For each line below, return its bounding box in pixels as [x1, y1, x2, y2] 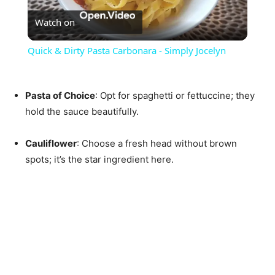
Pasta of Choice [25, 90, 95, 102]
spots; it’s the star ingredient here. [25, 153, 174, 166]
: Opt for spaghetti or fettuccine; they [95, 90, 255, 102]
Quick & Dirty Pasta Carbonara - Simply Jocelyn [27, 44, 226, 57]
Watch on [34, 16, 75, 29]
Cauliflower [25, 137, 77, 150]
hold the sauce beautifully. [25, 106, 139, 118]
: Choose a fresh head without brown [77, 137, 237, 150]
